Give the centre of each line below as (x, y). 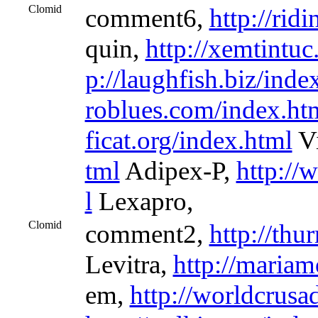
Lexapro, (142, 201)
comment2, (147, 234)
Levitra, (129, 264)
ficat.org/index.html (188, 140)
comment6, (147, 18)
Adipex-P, (178, 171)
